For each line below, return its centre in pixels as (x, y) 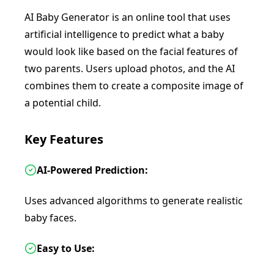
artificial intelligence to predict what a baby (124, 34)
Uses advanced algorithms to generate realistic (134, 201)
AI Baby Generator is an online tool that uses (128, 17)
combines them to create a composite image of (134, 86)
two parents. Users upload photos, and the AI (130, 68)
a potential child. (63, 103)
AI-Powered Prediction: (92, 170)
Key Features (64, 139)
